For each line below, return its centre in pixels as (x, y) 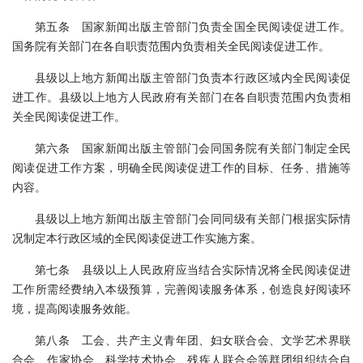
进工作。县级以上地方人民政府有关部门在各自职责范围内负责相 (181, 96)
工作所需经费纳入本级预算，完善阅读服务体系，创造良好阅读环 (181, 288)
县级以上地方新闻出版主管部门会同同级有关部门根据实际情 (193, 218)
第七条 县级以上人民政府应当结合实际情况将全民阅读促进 (193, 269)
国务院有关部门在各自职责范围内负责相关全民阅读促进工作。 (171, 45)
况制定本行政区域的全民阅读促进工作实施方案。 (137, 237)
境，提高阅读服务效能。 (75, 308)
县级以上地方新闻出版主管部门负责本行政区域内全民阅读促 (193, 77)
